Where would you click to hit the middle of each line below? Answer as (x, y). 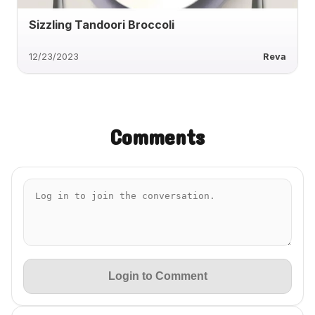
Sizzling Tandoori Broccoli (102, 25)
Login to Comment (157, 276)
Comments (157, 137)
